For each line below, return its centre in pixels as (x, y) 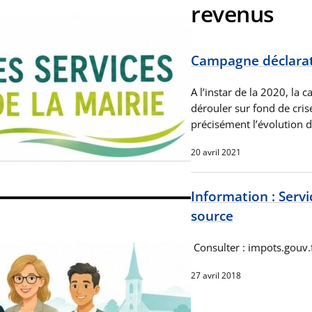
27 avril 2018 (216, 275)
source (212, 215)
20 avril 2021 (216, 152)
